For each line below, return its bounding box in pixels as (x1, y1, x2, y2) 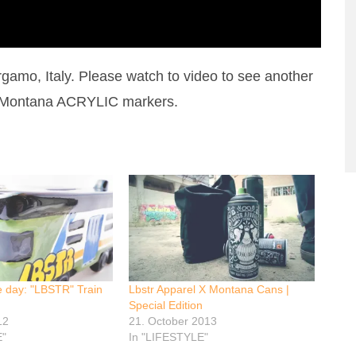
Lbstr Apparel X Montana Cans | (129, 282, 290, 296)
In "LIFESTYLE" (129, 330, 209, 343)
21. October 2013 (129, 314, 218, 327)
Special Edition (129, 298, 203, 311)
